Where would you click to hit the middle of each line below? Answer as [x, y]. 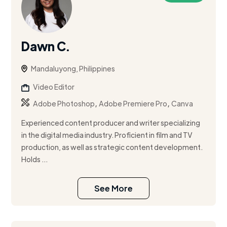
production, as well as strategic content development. [112, 147]
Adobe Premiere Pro [133, 104]
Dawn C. [46, 46]
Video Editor [54, 87]
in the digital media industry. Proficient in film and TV [107, 135]
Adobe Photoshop [64, 104]
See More [113, 188]
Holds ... [35, 159]
